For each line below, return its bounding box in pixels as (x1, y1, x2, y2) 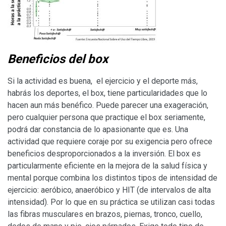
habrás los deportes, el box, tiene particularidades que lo (8, 88, 207, 98)
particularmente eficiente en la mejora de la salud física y (8, 160, 207, 171)
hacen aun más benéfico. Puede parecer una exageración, (8, 100, 208, 110)
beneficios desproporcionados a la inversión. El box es (8, 148, 201, 158)
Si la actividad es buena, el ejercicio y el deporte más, (8, 76, 198, 86)
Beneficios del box (8, 51, 108, 66)
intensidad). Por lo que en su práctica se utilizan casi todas (8, 197, 215, 207)
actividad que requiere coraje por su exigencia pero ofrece (8, 136, 212, 146)
